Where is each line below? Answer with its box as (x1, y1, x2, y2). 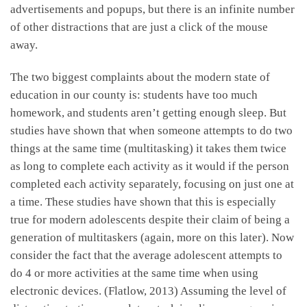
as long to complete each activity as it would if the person (10, 160, 289, 173)
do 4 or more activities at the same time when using (10, 267, 258, 280)
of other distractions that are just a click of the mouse (10, 20, 268, 34)
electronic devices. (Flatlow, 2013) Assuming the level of (10, 284, 286, 298)
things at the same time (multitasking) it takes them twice (10, 142, 286, 156)
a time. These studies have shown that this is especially (10, 195, 276, 209)
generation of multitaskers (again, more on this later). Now (10, 231, 294, 245)
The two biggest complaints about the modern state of (10, 71, 270, 84)
